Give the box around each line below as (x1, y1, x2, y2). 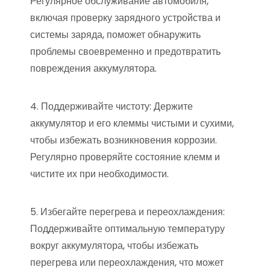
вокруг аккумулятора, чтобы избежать (30, 238, 198, 253)
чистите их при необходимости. (30, 166, 169, 181)
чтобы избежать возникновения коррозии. (30, 133, 217, 147)
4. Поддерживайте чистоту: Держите (30, 99, 193, 113)
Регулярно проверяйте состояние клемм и (30, 149, 220, 164)
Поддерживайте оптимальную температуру (30, 221, 225, 236)
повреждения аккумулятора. (30, 61, 157, 75)
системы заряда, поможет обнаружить (30, 27, 201, 42)
